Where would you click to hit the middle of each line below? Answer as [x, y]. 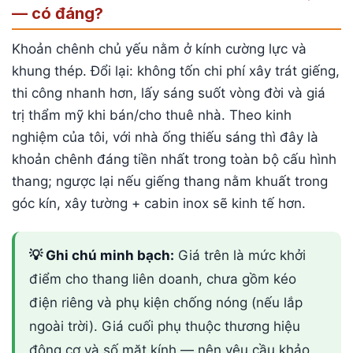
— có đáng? [58, 14]
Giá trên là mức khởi [240, 256]
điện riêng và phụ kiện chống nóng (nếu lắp [166, 303]
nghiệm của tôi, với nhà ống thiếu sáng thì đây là [165, 137]
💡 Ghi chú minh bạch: [102, 256]
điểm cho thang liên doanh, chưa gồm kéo [163, 279]
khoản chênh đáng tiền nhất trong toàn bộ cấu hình [174, 160]
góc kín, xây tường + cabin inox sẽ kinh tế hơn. [159, 204]
